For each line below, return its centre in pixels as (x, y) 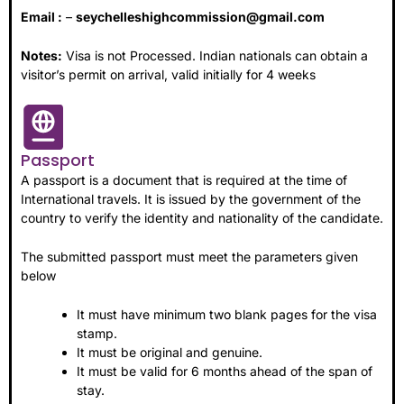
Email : (41, 16)
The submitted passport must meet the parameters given (189, 256)
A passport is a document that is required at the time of (184, 179)
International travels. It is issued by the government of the (191, 198)
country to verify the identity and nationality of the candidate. (202, 217)
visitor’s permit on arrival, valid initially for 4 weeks (168, 75)
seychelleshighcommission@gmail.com (200, 16)
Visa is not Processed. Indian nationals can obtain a (215, 56)
